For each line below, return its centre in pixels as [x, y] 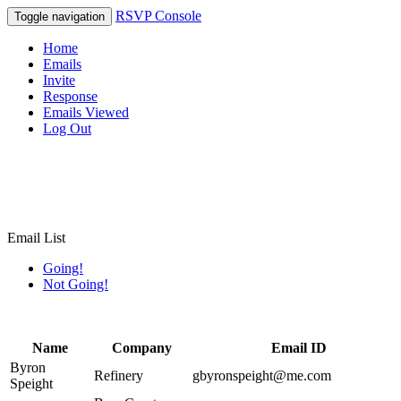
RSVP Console [158, 16]
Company [141, 348]
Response [70, 96]
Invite [59, 80]
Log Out [67, 128]
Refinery [119, 375]
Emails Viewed [86, 112]
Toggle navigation [60, 17]
